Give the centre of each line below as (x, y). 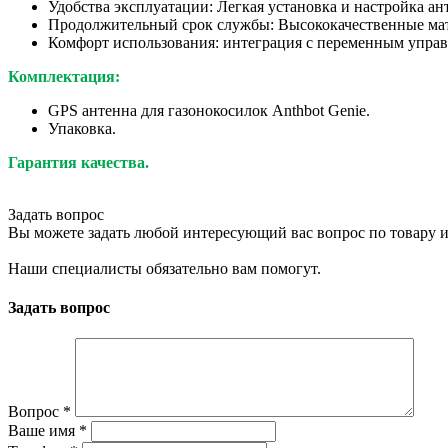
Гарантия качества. (78, 162)
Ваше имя (43, 431)
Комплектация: (64, 76)
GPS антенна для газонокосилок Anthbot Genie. (209, 110)
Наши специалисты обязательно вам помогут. (164, 268)
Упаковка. (82, 128)
